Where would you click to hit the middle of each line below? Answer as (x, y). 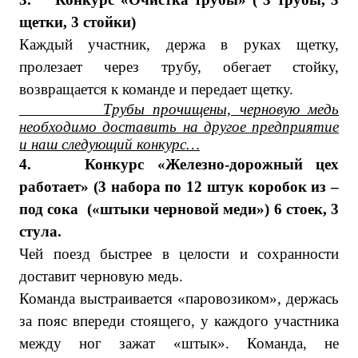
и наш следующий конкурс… (109, 144)
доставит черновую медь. (101, 276)
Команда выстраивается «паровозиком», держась (179, 298)
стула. (40, 231)
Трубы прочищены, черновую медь (179, 109)
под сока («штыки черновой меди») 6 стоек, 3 (179, 209)
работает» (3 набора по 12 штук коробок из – (179, 187)
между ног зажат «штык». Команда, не (179, 343)
